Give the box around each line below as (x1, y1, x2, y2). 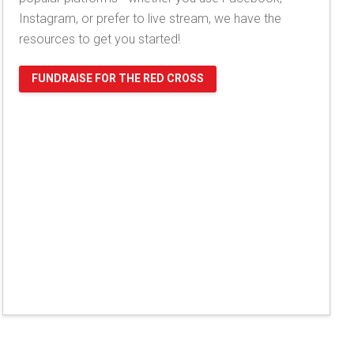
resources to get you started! (19, 31, 184, 47)
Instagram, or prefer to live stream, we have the (19, 10, 282, 26)
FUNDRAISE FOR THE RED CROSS (32, 71, 205, 85)
